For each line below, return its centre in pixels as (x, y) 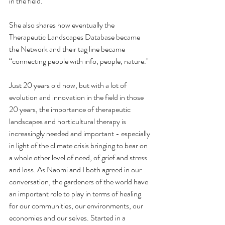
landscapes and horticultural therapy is (68, 122)
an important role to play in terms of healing (76, 194)
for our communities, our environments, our (77, 206)
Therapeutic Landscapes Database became (75, 37)
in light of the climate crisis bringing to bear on (79, 146)
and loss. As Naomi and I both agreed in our (76, 170)
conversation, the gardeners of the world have (79, 182)
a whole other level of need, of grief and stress (79, 158)
